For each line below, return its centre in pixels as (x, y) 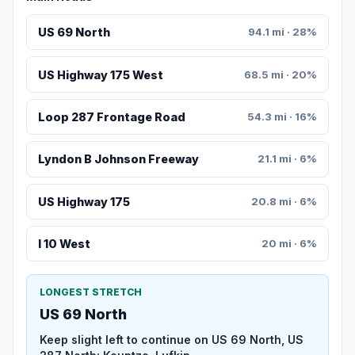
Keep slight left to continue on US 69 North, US (172, 340)
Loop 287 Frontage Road (111, 117)
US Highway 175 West (100, 74)
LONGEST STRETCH (91, 292)
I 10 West (64, 244)
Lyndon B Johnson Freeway (118, 159)
